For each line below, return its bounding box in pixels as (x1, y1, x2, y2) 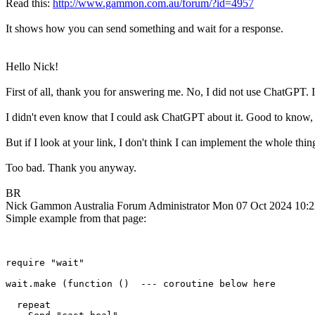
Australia (74, 199, 114, 212)
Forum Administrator (117, 199, 210, 212)
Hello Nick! (6, 60, 58, 72)
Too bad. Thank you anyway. (6, 161, 136, 174)
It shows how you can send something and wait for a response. (6, 22, 283, 34)
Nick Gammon (6, 199, 72, 212)
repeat (6, 299, 51, 310)
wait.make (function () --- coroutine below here (6, 278, 276, 289)
